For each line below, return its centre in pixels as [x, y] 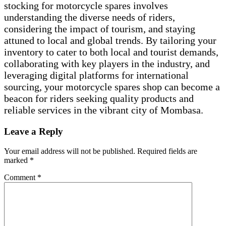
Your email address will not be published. [70, 151]
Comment [21, 177]
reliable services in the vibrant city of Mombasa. [104, 110]
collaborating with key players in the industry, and [107, 63]
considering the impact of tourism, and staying [100, 29]
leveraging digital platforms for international [96, 75]
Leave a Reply [34, 131]
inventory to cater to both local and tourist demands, [111, 52]
